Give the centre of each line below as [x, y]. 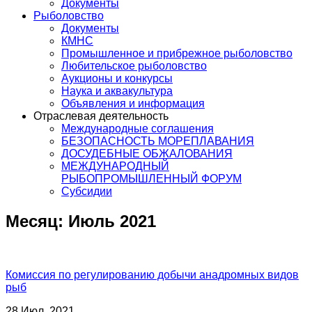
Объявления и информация [133, 103]
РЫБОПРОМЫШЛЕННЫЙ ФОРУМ [151, 179]
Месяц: [37, 221]
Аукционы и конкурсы [117, 78]
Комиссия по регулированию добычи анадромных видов [152, 274]
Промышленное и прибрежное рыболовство [177, 53]
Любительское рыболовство [134, 66]
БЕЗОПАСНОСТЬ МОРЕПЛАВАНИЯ [158, 141]
